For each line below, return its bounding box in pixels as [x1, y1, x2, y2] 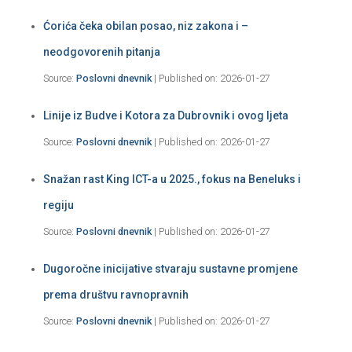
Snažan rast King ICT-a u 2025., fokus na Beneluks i [43, 173, 301, 186]
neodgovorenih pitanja [43, 46, 160, 59]
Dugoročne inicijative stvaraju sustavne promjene [43, 262, 298, 276]
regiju [43, 199, 74, 212]
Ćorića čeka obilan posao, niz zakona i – [43, 20, 248, 33]
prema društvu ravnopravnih [43, 288, 189, 302]
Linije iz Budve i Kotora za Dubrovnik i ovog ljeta [43, 109, 288, 123]
